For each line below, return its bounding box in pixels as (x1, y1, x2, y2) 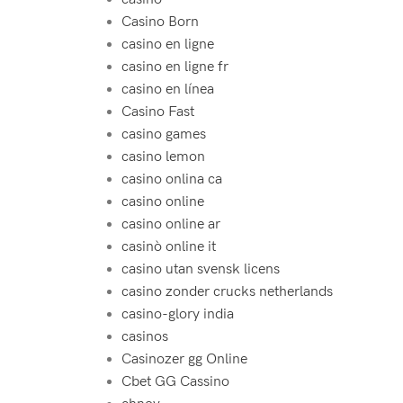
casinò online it (121, 238, 216, 255)
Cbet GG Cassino (121, 373, 229, 390)
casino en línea (121, 81, 214, 98)
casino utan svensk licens (121, 261, 280, 278)
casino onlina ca (121, 171, 222, 188)
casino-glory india (121, 306, 234, 323)
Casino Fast (121, 103, 194, 121)
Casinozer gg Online (121, 351, 247, 368)
